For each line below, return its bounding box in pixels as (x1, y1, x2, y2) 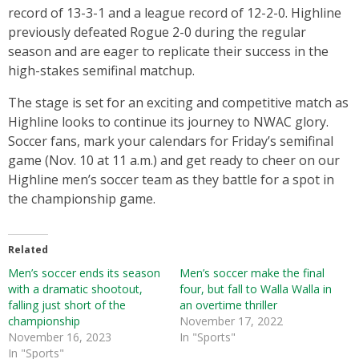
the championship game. (8, 190, 155, 208)
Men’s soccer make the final (179, 265, 325, 280)
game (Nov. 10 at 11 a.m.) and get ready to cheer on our (8, 151, 340, 169)
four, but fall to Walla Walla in (179, 281, 332, 296)
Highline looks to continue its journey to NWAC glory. (8, 113, 329, 131)
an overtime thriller (179, 297, 277, 313)
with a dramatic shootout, (8, 281, 143, 296)
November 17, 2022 (179, 313, 283, 329)
